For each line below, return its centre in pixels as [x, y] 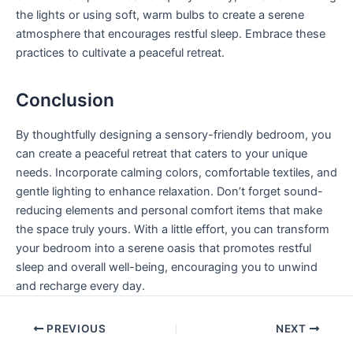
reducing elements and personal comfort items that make [169, 210]
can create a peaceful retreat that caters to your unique [162, 153]
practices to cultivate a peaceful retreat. [120, 52]
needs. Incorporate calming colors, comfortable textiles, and [176, 172]
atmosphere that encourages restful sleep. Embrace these [171, 33]
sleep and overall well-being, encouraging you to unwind [167, 267]
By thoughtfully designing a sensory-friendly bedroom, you [173, 134]
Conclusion [65, 100]
